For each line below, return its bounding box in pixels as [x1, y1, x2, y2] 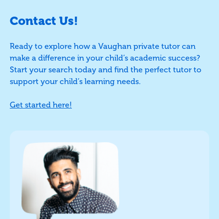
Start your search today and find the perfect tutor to [10, 65, 201, 74]
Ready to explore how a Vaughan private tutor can [10, 41, 196, 51]
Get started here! [10, 100, 72, 109]
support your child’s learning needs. [10, 76, 141, 86]
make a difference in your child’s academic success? [10, 53, 200, 63]
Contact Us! [10, 13, 78, 28]
